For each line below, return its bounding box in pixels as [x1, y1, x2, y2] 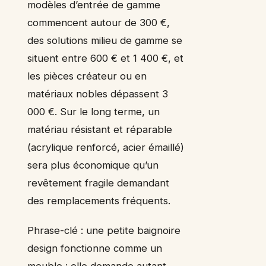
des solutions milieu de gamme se [27, 34, 182, 47]
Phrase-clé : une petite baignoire [27, 224, 180, 237]
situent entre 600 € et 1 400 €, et [27, 52, 183, 65]
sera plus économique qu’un [27, 159, 159, 172]
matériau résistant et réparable [27, 123, 172, 136]
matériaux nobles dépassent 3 [27, 88, 168, 100]
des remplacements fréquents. [27, 195, 170, 207]
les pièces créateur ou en [27, 70, 147, 83]
